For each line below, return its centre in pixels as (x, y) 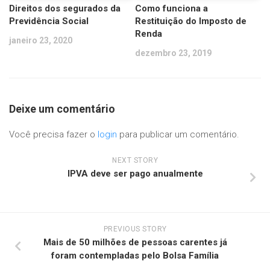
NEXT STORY (135, 160)
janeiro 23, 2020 (41, 40)
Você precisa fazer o (53, 134)
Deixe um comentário (62, 108)
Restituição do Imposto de (191, 21)
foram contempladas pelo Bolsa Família (135, 255)
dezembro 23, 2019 (173, 53)
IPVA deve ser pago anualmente (135, 173)
